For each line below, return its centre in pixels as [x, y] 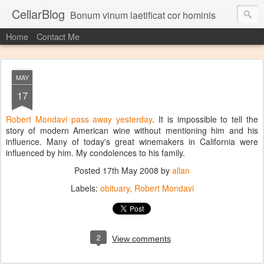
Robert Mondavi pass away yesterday [79, 119]
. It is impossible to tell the [205, 119]
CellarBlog [38, 14]
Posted [88, 170]
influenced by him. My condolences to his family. [95, 153]
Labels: [85, 188]
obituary [115, 188]
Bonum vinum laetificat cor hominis [143, 15]
